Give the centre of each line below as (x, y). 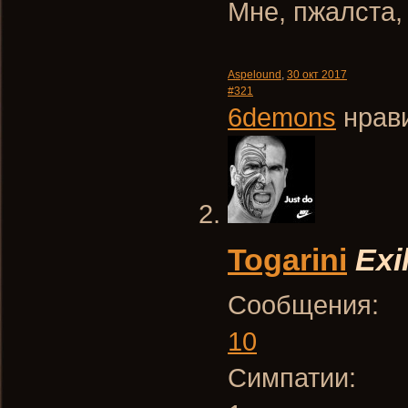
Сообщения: (303, 305)
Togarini (287, 260)
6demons (282, 117)
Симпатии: (292, 377)
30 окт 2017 (317, 75)
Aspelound (255, 75)
